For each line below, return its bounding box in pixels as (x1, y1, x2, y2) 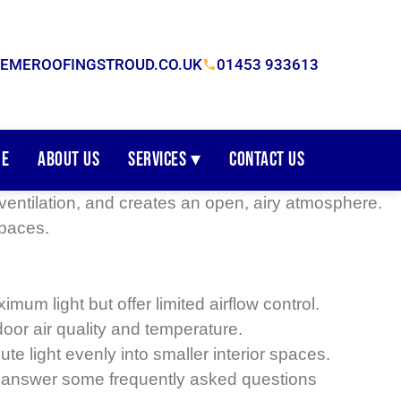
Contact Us (229, 148, 304, 171)
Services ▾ (128, 148, 200, 171)
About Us (38, 148, 99, 171)
